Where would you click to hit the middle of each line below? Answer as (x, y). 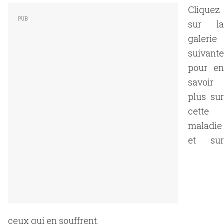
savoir (201, 82)
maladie (205, 125)
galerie (202, 38)
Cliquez (204, 9)
